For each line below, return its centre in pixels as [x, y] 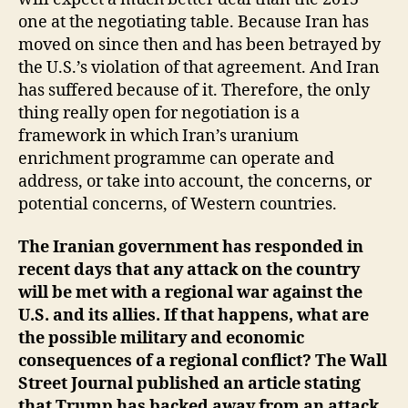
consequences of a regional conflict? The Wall [203, 361]
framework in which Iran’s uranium [158, 136]
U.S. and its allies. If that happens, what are [194, 316]
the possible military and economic [161, 338]
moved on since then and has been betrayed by [199, 45]
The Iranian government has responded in [191, 247]
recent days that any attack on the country [189, 270]
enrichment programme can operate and [176, 158]
